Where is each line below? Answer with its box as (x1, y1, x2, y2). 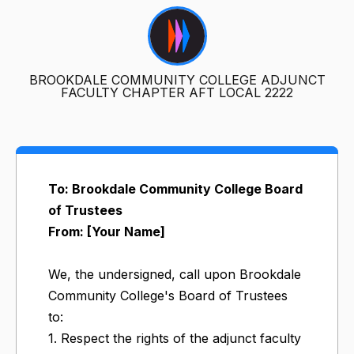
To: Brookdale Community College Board (48, 180, 303, 197)
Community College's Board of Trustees (48, 287, 288, 303)
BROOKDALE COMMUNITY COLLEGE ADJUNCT (28, 71, 326, 88)
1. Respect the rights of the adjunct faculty (48, 330, 301, 346)
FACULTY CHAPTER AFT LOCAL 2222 (61, 84, 293, 100)
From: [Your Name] (48, 223, 165, 239)
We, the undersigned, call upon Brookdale (48, 265, 301, 282)
